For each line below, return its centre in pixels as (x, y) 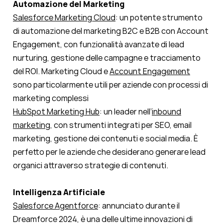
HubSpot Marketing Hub (56, 112)
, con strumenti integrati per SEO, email (121, 125)
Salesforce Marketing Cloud (64, 18)
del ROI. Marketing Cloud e (61, 71)
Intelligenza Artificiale (59, 192)
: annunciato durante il (139, 206)
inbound (167, 112)
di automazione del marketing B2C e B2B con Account (111, 31)
